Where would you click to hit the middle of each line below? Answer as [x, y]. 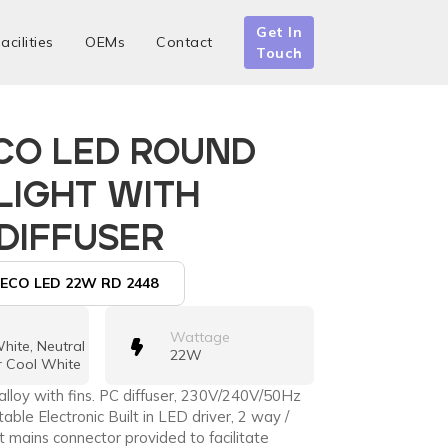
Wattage [199, 336]
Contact [184, 42]
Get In [279, 31]
